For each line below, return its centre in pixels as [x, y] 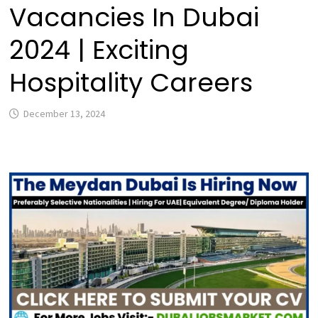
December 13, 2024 [65, 113]
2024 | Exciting [99, 50]
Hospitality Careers [131, 82]
